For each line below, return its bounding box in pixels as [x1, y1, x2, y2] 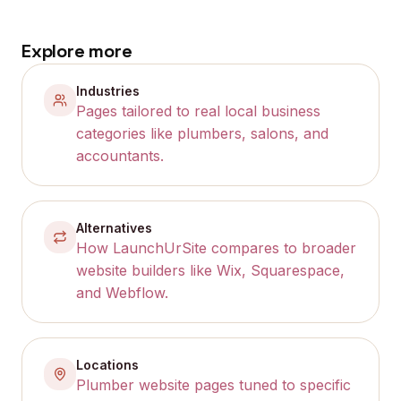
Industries [76, 83, 140, 98]
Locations [76, 357, 139, 372]
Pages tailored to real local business [76, 102, 320, 120]
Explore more [21, 39, 132, 63]
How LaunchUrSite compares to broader [76, 239, 356, 257]
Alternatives [76, 220, 152, 235]
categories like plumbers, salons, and [76, 124, 328, 142]
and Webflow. [76, 284, 168, 302]
